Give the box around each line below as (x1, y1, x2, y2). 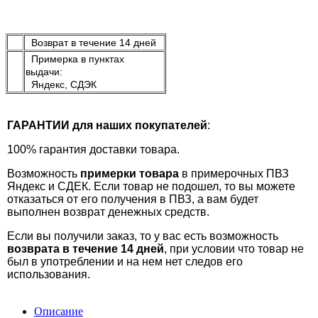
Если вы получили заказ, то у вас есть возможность (7, 230, 278, 243)
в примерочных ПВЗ (179, 168, 289, 180)
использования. (7, 268, 90, 281)
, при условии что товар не (164, 243, 304, 256)
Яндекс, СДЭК (26, 79, 97, 91)
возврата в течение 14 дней (7, 243, 164, 256)
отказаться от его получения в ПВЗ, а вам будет (7, 193, 258, 206)
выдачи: (26, 66, 62, 78)
